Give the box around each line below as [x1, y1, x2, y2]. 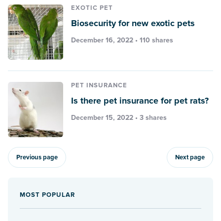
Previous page [16, 153, 58, 161]
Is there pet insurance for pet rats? [71, 95, 209, 106]
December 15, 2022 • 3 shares [71, 113, 167, 122]
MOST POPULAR [20, 190, 75, 199]
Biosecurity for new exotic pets [71, 17, 195, 29]
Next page [175, 153, 205, 161]
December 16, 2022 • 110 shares [71, 36, 173, 44]
